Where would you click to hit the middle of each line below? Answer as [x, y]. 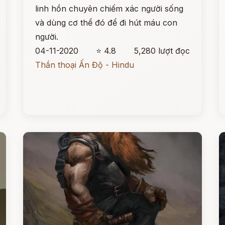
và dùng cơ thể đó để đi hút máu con [106, 23]
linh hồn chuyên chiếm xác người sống [109, 9]
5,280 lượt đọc [162, 51]
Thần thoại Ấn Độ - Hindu [85, 65]
